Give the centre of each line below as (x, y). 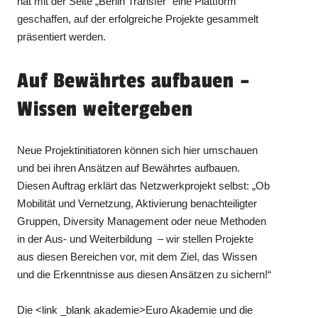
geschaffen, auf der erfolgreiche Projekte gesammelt (138, 18)
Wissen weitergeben (105, 109)
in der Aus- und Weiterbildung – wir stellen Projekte (136, 238)
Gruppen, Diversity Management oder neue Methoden (142, 221)
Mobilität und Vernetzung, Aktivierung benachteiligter (137, 203)
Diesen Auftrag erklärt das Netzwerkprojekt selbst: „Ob (144, 185)
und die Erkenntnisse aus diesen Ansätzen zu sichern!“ (144, 274)
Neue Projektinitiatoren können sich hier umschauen (138, 150)
